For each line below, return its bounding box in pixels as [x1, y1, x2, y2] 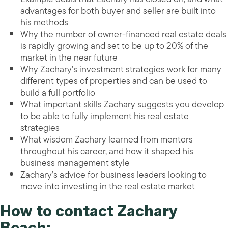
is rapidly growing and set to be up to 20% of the [20, 38, 208, 54]
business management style [20, 155, 130, 171]
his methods [20, 15, 68, 31]
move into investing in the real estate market [20, 179, 195, 194]
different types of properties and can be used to [20, 73, 207, 89]
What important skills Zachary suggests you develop [20, 97, 224, 112]
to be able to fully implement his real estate [20, 108, 189, 124]
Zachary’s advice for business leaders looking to [20, 167, 207, 183]
